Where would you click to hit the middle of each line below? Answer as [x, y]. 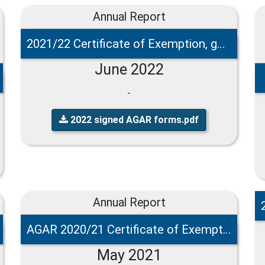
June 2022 [129, 69]
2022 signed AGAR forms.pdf [133, 119]
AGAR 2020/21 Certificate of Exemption [227, 229]
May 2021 [129, 255]
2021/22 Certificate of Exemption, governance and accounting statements [221, 43]
